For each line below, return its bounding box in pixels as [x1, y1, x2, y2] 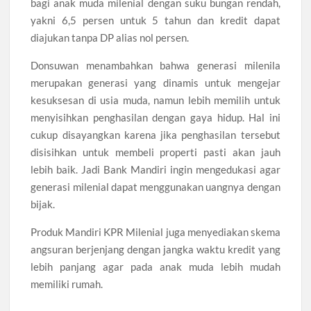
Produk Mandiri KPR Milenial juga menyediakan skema [31, 226, 280, 238]
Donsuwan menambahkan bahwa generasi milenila [31, 59, 280, 72]
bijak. [31, 198, 56, 210]
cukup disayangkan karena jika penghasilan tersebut [31, 128, 280, 141]
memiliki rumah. [31, 278, 103, 290]
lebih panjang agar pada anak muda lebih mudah [31, 260, 280, 273]
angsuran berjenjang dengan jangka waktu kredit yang [31, 243, 280, 255]
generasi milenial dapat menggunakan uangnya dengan [31, 180, 280, 193]
